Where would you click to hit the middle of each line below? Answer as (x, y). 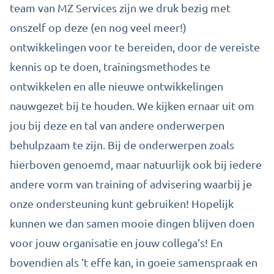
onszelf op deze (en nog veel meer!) (98, 27)
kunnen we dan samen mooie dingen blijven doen (132, 223)
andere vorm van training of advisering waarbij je (131, 184)
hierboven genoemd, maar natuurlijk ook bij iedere (136, 164)
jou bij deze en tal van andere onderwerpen (117, 125)
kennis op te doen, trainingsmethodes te (110, 66)
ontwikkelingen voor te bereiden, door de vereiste (135, 47)
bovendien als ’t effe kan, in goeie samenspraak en (134, 262)
